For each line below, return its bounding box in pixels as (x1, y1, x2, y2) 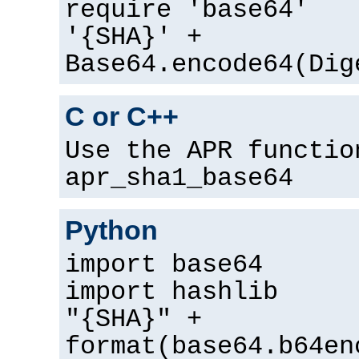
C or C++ (65, 101, 179, 132)
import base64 (65, 251, 263, 280)
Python (65, 215, 158, 246)
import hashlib (65, 278, 278, 308)
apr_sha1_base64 (65, 164, 293, 194)
